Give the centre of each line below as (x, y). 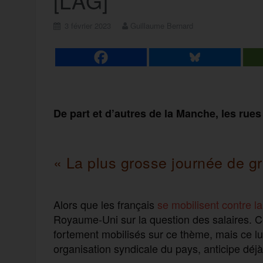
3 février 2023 (87, 25)
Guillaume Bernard (161, 25)
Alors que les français (105, 204)
